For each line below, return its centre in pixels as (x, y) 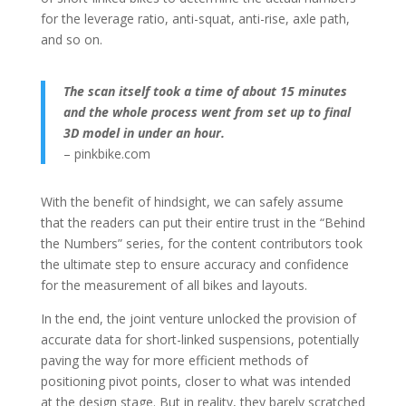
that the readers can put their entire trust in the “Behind (203, 223)
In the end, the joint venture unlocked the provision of (198, 319)
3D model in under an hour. (144, 133)
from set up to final (292, 112)
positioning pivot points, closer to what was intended (195, 382)
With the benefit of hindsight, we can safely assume (192, 202)
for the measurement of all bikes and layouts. (174, 285)
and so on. (71, 40)
